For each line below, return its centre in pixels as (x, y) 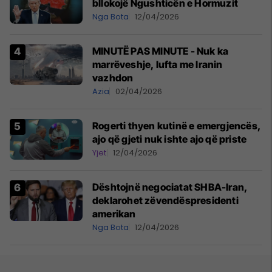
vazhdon (113, 77)
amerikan (114, 213)
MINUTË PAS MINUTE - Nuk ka (161, 51)
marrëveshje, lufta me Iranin (158, 64)
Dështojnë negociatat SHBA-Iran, (170, 187)
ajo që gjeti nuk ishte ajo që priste (170, 139)
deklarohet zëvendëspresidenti (165, 200)
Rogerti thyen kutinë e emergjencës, (177, 125)
